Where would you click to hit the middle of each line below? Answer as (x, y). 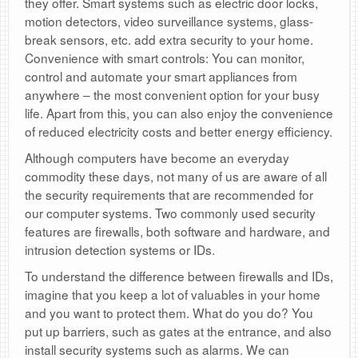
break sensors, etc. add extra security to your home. (169, 40)
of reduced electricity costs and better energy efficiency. (179, 131)
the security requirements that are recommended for (169, 195)
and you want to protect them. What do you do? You (169, 313)
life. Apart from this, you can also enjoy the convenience (179, 113)
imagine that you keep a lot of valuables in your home (173, 294)
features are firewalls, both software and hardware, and (177, 231)
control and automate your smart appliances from (161, 76)
